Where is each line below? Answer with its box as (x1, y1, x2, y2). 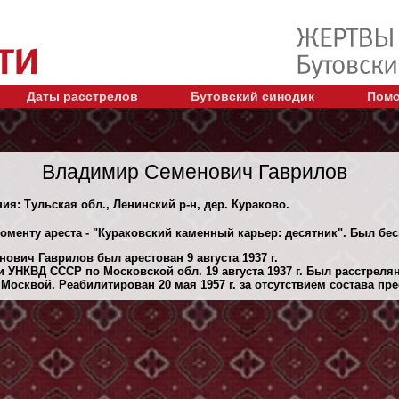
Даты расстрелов (27, 88, 138, 103)
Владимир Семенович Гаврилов (42, 159, 347, 183)
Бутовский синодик (191, 88, 314, 103)
